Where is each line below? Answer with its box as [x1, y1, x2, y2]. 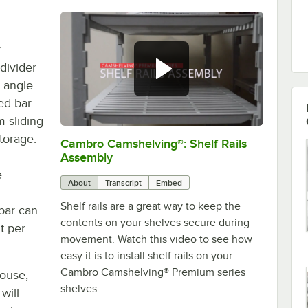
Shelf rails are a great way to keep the [60, 199, 241, 212]
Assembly [60, 150, 113, 164]
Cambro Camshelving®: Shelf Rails [60, 136, 247, 151]
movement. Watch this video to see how [60, 232, 252, 245]
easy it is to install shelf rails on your [60, 249, 232, 262]
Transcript [104, 177, 142, 188]
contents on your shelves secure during [60, 216, 250, 229]
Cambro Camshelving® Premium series [60, 265, 245, 278]
